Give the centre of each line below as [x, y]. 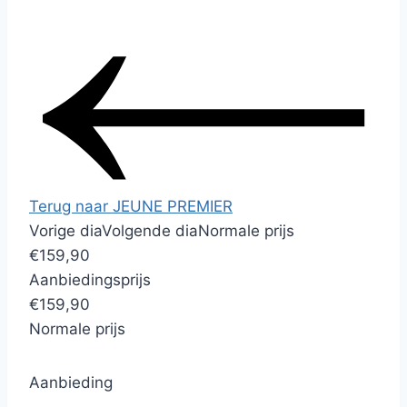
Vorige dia [65, 230]
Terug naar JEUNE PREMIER [131, 206]
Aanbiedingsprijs [90, 279]
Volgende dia [150, 230]
